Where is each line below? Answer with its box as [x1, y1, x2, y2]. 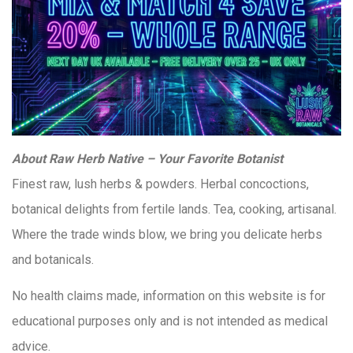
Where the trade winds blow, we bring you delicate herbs [12, 227, 322, 243]
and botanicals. [12, 252, 94, 268]
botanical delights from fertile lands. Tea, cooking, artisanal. [12, 202, 336, 217]
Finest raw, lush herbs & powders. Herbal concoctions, [12, 176, 309, 192]
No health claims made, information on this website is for [12, 288, 325, 304]
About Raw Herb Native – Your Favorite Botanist [12, 151, 283, 167]
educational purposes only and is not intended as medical [12, 314, 328, 329]
